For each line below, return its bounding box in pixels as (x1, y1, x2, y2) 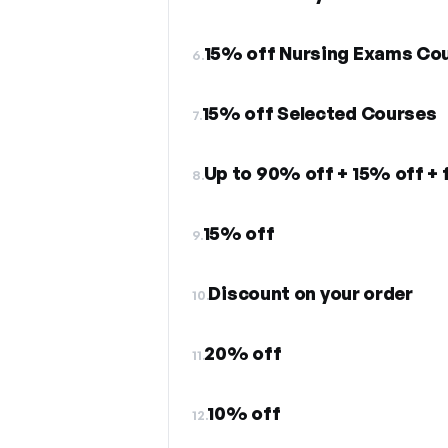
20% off (204, 342, 282, 364)
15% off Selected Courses (201, 102, 437, 124)
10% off (207, 402, 281, 424)
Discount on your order (208, 282, 413, 304)
